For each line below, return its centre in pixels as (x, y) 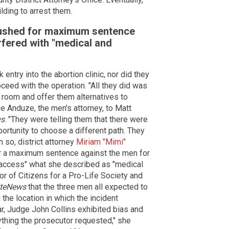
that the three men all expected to (87, 187)
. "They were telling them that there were (76, 120)
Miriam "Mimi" (101, 142)
